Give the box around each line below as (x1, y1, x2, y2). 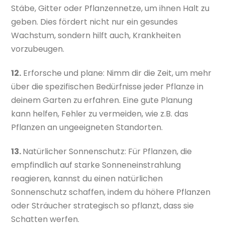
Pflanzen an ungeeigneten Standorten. (11, 122, 163, 134)
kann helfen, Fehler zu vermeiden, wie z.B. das (11, 108, 189, 120)
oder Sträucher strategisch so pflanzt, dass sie (11, 200, 194, 212)
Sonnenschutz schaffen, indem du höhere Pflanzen (11, 186, 211, 198)
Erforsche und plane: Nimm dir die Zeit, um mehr (21, 67, 212, 79)
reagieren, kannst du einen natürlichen (11, 173, 163, 185)
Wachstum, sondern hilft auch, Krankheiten (11, 30, 181, 42)
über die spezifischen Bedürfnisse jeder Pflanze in (11, 81, 204, 93)
